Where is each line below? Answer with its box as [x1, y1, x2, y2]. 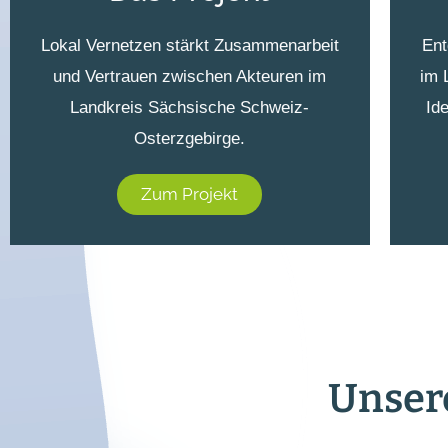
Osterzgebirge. [134, 128, 246, 148]
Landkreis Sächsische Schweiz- [70, 97, 310, 117]
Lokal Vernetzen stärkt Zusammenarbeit [40, 35, 339, 55]
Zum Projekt [141, 183, 239, 204]
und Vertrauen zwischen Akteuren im [53, 66, 327, 86]
